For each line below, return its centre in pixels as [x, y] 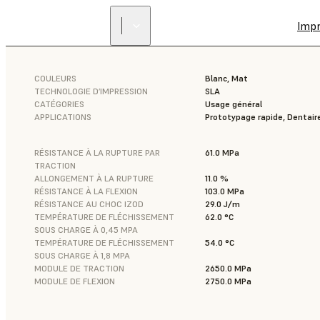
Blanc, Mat [226, 78]
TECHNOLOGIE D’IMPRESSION [91, 91]
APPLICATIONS [63, 117]
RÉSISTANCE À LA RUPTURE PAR [97, 152]
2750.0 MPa [228, 281]
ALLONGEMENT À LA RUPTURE [94, 178]
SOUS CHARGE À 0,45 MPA [86, 230]
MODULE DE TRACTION [79, 268]
